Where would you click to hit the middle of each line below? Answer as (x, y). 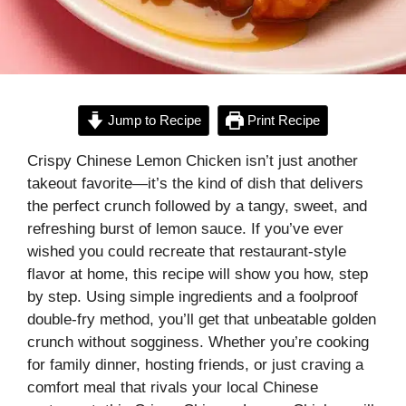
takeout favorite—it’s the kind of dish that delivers (195, 183)
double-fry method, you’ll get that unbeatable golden (202, 319)
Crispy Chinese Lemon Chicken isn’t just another (193, 160)
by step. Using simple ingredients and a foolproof (193, 296)
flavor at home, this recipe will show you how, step (198, 274)
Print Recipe (281, 120)
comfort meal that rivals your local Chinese (173, 387)
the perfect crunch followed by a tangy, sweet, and (197, 206)
